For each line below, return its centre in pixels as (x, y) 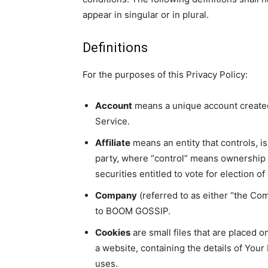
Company (116, 195)
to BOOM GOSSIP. (133, 211)
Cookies (113, 232)
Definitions (115, 48)
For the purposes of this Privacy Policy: (165, 74)
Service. (112, 121)
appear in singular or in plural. (146, 15)
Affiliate (113, 143)
